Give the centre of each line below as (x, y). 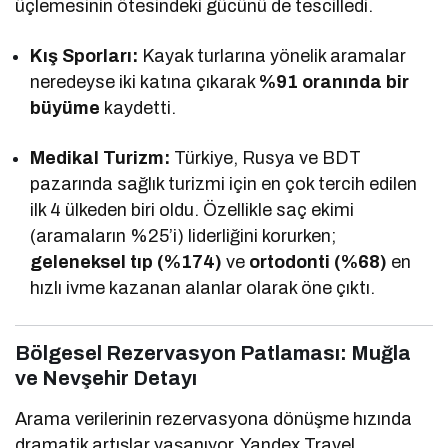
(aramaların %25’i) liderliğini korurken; (183, 235)
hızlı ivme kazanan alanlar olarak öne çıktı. (203, 287)
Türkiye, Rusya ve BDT (266, 157)
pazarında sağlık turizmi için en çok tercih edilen (224, 183)
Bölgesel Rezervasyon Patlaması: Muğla (213, 352)
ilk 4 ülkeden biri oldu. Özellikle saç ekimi (192, 209)
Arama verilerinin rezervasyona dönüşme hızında (214, 418)
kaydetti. (138, 107)
